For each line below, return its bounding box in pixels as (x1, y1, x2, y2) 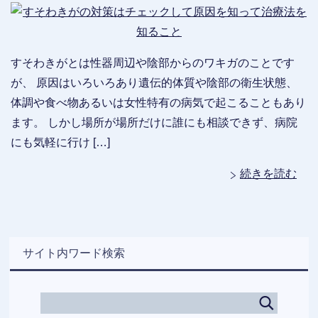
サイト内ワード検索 (23, 247, 126, 260)
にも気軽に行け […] (11, 136, 110, 149)
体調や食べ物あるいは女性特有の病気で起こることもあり (11, 97, 306, 109)
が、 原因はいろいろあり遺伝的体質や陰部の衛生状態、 (11, 77, 297, 89)
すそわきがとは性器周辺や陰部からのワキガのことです (11, 57, 295, 70)
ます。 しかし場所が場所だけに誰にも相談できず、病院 (11, 116, 297, 129)
